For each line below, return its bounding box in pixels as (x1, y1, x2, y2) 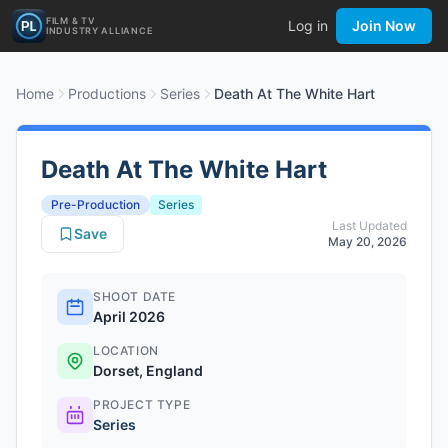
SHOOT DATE (93, 289, 176, 304)
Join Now (352, 17, 416, 34)
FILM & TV (46, 15, 96, 26)
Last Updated (332, 218, 407, 233)
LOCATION (93, 343, 159, 358)
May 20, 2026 (328, 234, 407, 249)
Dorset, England (93, 362, 203, 379)
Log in (288, 17, 328, 34)
